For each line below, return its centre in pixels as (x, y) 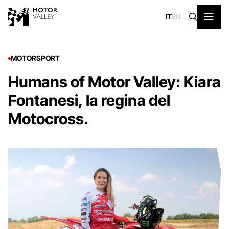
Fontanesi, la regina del (89, 100)
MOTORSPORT (35, 58)
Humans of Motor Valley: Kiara (114, 82)
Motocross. (48, 119)
